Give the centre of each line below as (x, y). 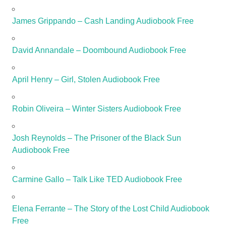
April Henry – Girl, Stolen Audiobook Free (86, 79)
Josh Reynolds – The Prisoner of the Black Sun (97, 138)
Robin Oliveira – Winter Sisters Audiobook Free (97, 108)
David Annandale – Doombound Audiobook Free (99, 50)
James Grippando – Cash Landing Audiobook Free (103, 21)
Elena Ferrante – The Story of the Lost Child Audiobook (111, 208)
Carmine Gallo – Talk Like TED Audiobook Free (97, 179)
